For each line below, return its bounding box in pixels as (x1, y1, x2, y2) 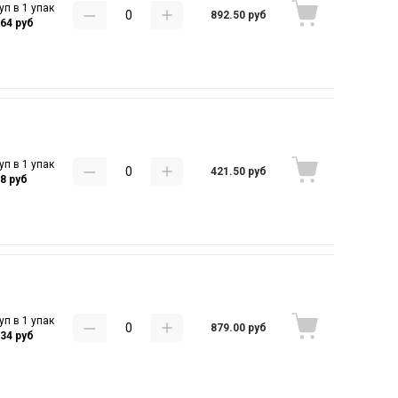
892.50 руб (211, 8, 267, 21)
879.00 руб (211, 321, 267, 334)
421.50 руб (211, 164, 267, 178)
